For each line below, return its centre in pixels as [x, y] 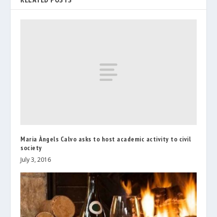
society [31, 147]
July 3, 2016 [36, 159]
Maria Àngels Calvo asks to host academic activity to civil [106, 139]
